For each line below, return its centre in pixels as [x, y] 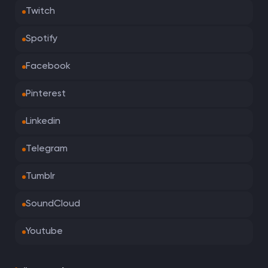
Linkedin [43, 121]
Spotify [42, 39]
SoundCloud [53, 204]
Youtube [44, 232]
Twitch [40, 11]
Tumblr [40, 176]
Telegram [47, 149]
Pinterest [46, 94]
